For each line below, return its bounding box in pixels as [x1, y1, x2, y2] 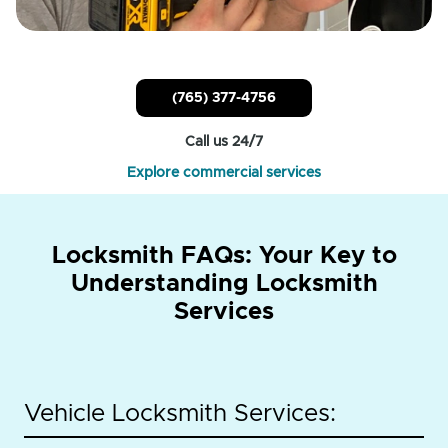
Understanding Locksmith [70, 272, 378, 297]
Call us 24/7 [185, 135, 263, 150]
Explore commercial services [127, 166, 321, 181]
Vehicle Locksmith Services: [24, 402, 336, 427]
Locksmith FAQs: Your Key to [51, 244, 397, 269]
